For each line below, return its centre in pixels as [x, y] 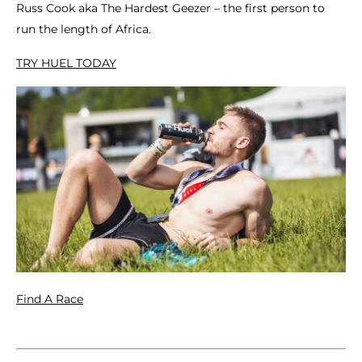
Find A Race [50, 299]
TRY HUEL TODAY [66, 63]
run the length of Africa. [84, 29]
